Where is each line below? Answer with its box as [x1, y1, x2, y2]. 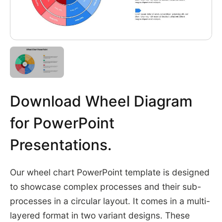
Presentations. [9, 135, 111, 154]
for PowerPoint [9, 113, 114, 132]
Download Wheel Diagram [9, 92, 192, 110]
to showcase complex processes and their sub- [9, 181, 201, 192]
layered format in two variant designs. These [9, 210, 190, 221]
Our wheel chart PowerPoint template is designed [9, 167, 210, 178]
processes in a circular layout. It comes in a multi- [9, 196, 210, 207]
